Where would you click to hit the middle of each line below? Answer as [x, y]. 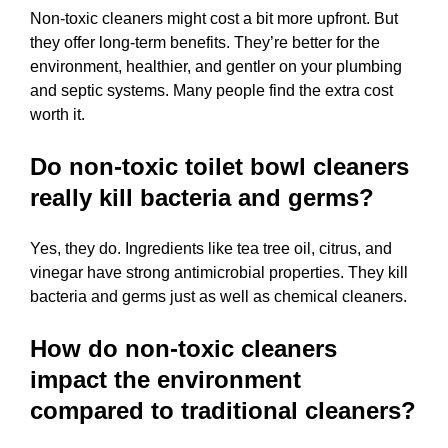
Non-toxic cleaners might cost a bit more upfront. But [214, 18]
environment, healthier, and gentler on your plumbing [216, 66]
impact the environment [165, 379]
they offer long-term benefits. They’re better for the [205, 42]
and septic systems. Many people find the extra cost [211, 90]
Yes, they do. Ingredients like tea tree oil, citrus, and [211, 248]
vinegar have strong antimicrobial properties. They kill [219, 272]
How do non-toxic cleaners [183, 348]
